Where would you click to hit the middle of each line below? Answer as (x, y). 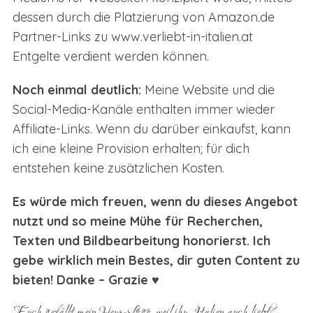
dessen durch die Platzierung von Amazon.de (143, 17)
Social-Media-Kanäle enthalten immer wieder (143, 109)
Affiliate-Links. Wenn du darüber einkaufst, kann (151, 129)
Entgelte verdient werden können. (110, 56)
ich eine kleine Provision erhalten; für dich (131, 148)
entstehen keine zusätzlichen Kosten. (118, 168)
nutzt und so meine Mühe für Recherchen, (137, 221)
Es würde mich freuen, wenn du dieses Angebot (155, 201)
